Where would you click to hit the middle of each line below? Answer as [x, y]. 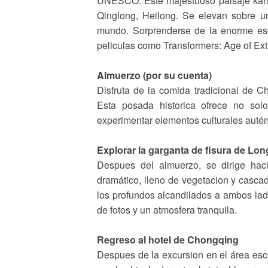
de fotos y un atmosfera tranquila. [167, 210]
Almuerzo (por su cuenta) [154, 75]
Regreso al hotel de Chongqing [168, 240]
